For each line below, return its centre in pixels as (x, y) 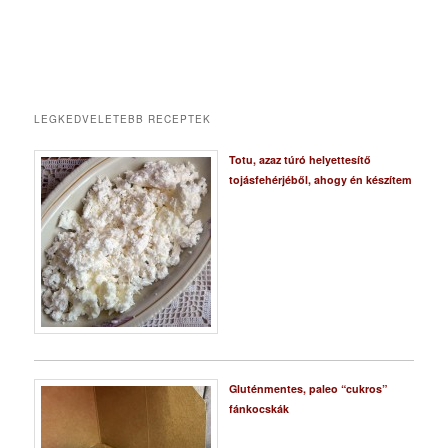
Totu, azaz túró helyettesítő (299, 159)
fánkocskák (258, 408)
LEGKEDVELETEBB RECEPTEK (123, 118)
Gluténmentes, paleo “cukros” (307, 388)
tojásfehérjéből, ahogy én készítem (320, 179)
